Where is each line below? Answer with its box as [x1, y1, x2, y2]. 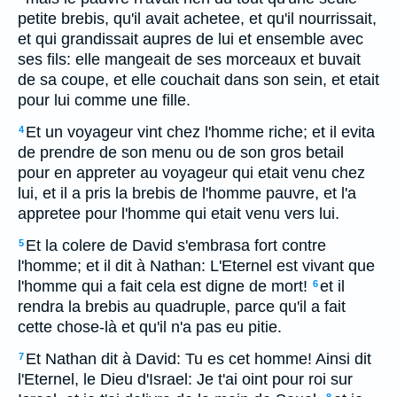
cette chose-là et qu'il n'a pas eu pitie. [18, 318, 282, 336]
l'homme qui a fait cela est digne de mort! [18, 277, 307, 295]
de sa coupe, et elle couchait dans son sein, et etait [18, 71, 379, 89]
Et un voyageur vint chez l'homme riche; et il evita [26, 123, 375, 141]
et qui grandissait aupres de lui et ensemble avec [18, 30, 363, 48]
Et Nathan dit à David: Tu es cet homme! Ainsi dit [26, 350, 371, 368]
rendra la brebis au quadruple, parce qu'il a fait [18, 298, 346, 315]
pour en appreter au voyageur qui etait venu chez [18, 164, 365, 182]
